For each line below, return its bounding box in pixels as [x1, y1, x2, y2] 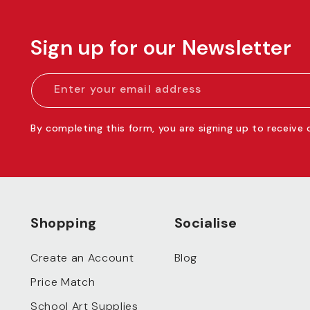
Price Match [30, 274, 95, 289]
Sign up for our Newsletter [30, 34, 292, 62]
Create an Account [30, 250, 134, 265]
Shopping [30, 213, 97, 232]
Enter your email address [54, 82, 202, 97]
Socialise [174, 213, 237, 232]
